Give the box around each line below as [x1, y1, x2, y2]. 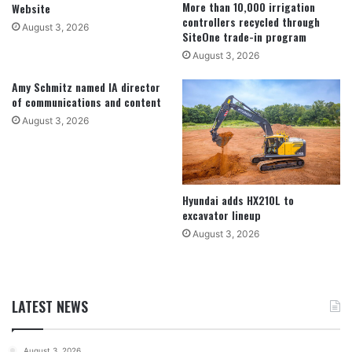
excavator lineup [182, 206, 261, 223]
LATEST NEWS [12, 295, 88, 317]
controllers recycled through [182, 13, 320, 30]
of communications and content [12, 93, 161, 110]
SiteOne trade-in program [182, 27, 306, 45]
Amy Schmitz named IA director [12, 78, 160, 95]
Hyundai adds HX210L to [182, 191, 294, 208]
